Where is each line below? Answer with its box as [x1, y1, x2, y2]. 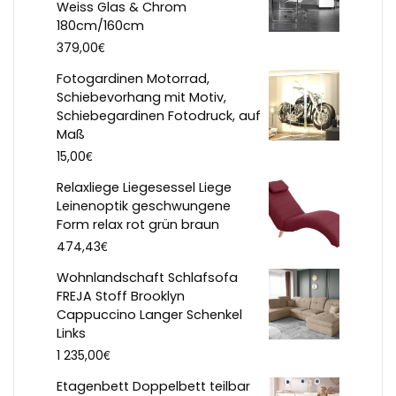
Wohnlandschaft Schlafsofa [57, 269, 238, 287]
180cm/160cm [57, 17, 144, 35]
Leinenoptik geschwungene [57, 197, 231, 216]
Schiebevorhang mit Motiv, [57, 88, 226, 107]
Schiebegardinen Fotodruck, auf [57, 107, 261, 126]
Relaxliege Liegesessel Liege [57, 179, 232, 197]
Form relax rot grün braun [57, 216, 219, 234]
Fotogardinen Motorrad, [57, 70, 209, 88]
